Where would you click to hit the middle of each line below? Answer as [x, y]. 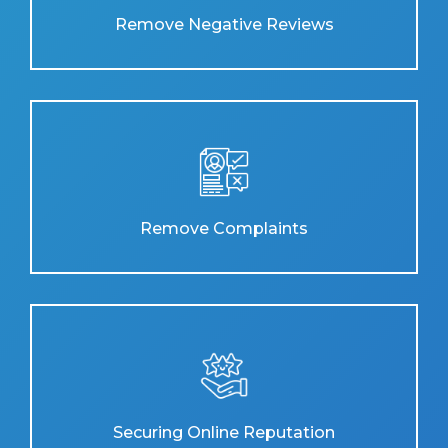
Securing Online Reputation [224, 432]
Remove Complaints [224, 228]
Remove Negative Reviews [224, 24]
